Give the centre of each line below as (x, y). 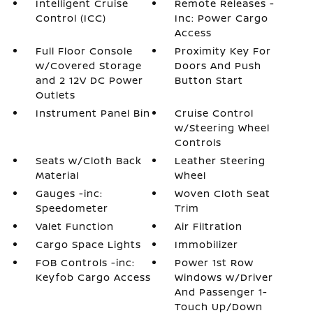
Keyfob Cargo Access (93, 277)
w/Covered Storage (88, 65)
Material (57, 175)
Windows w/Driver (224, 277)
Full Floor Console (84, 51)
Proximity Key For (223, 51)
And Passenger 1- (221, 292)
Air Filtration (209, 226)
